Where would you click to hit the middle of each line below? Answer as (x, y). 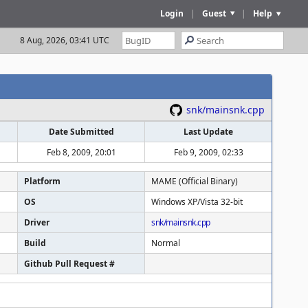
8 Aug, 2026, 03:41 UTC (65, 40)
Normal (166, 243)
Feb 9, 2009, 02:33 (208, 152)
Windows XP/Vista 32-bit (197, 202)
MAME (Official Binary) (195, 181)
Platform (42, 181)
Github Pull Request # (69, 264)
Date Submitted (81, 132)
